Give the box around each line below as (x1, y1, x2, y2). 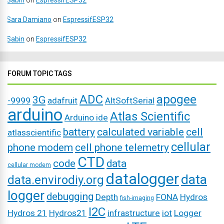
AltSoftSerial (105, 95, 154, 105)
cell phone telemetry (75, 141, 169, 153)
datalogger (106, 170, 179, 187)
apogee (156, 92, 196, 106)
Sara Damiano (6, 15, 51, 23)
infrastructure (107, 208, 160, 218)
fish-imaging (120, 194, 154, 201)
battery (63, 126, 95, 138)
